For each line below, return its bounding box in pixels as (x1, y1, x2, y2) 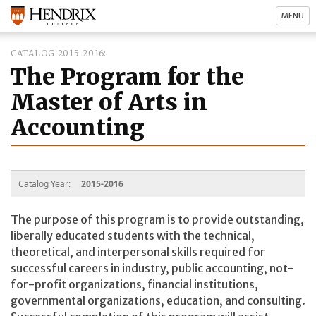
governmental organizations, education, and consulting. (11, 293, 305, 308)
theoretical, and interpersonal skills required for (11, 244, 265, 259)
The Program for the (11, 63, 244, 91)
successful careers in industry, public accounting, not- (11, 260, 294, 275)
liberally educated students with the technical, (11, 228, 255, 243)
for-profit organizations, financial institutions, (11, 276, 258, 291)
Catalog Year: (18, 177, 73, 190)
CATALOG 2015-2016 (11, 48, 104, 59)
